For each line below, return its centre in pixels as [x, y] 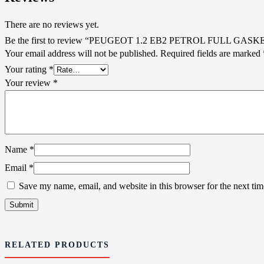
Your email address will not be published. [81, 53]
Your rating [27, 69]
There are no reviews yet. [52, 24]
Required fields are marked [212, 53]
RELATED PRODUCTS [57, 245]
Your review [29, 82]
